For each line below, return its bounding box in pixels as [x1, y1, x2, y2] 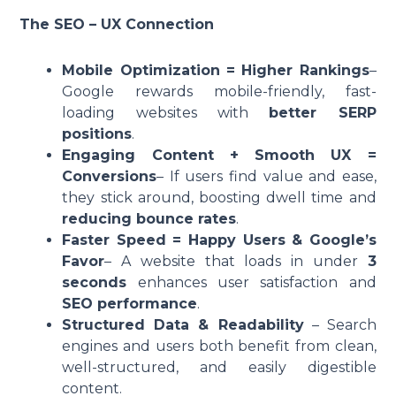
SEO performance [62, 295, 198, 313]
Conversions [62, 168, 157, 186]
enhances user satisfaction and [126, 274, 377, 292]
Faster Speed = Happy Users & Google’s [62, 232, 377, 249]
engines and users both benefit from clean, [62, 338, 377, 355]
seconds [62, 274, 127, 292]
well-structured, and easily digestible [62, 359, 377, 377]
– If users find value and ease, [156, 168, 377, 186]
